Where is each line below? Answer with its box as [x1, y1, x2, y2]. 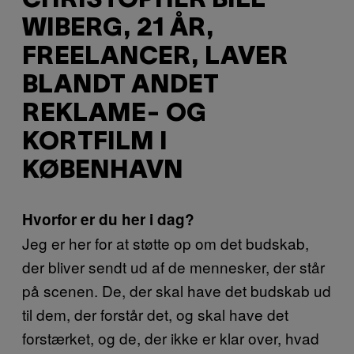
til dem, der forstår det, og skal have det [22, 303, 288, 325]
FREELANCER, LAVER [22, 46, 288, 70]
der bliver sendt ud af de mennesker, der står [22, 255, 325, 277]
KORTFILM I [22, 131, 168, 155]
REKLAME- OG [22, 103, 206, 126]
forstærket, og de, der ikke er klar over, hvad [22, 326, 319, 348]
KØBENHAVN [22, 160, 183, 183]
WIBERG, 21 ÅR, [22, 17, 214, 41]
